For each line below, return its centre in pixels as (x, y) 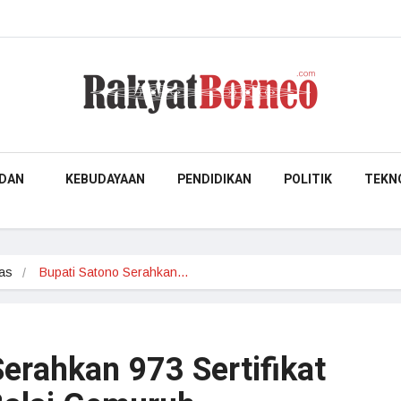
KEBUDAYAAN (105, 179)
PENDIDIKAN (214, 179)
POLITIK (308, 179)
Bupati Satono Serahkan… (114, 272)
